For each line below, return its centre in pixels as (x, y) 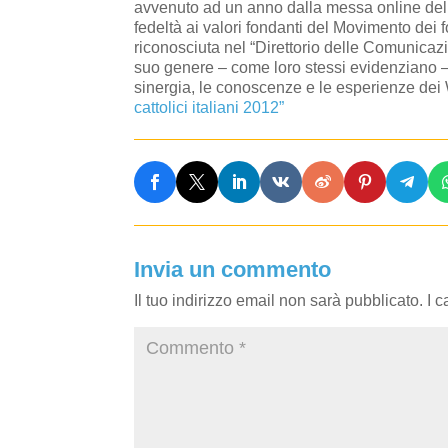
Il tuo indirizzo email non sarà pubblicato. (279, 300)
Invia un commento (233, 269)
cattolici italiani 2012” (209, 108)
